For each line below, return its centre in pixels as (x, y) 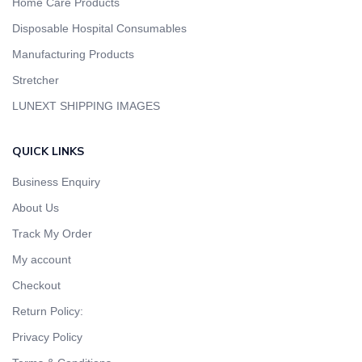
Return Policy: (48, 311)
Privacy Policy (47, 337)
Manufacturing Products (73, 55)
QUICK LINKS (48, 152)
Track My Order (52, 234)
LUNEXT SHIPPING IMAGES (86, 106)
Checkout (36, 286)
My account (42, 260)
